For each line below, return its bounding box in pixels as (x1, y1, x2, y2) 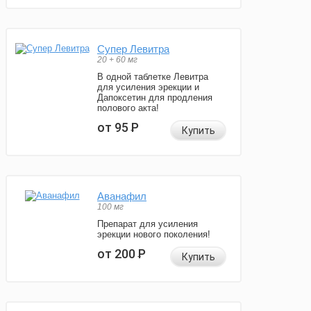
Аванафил (97, 190, 146, 203)
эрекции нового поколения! (97, 229, 210, 240)
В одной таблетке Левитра (97, 72, 208, 83)
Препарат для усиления (97, 219, 198, 230)
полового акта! (97, 103, 159, 114)
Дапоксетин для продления (97, 92, 212, 103)
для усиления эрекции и (97, 82, 199, 93)
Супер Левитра (97, 43, 169, 56)
